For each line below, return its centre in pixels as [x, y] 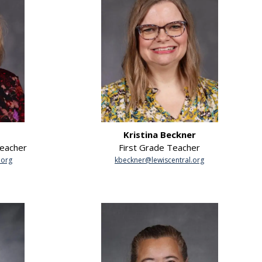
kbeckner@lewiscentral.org [159, 160]
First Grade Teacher [159, 147]
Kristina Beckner [159, 134]
